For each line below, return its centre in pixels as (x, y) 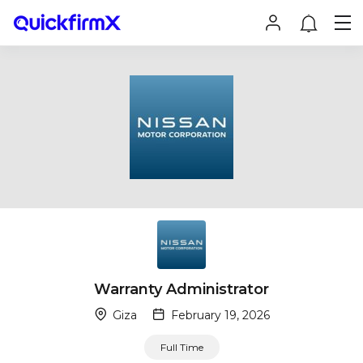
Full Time (181, 348)
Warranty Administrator (181, 290)
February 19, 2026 (218, 316)
